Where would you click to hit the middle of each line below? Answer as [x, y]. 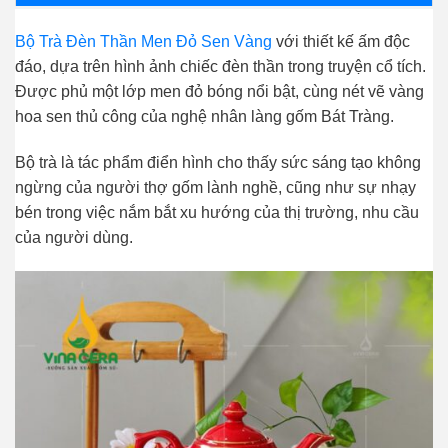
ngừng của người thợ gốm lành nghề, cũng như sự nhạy [215, 188]
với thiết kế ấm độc [341, 42]
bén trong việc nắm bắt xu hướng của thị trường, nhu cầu [217, 213]
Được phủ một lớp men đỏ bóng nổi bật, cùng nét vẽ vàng [219, 92]
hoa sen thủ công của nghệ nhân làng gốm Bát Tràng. [204, 117]
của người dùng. [74, 238]
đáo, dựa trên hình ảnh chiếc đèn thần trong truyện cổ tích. [220, 67]
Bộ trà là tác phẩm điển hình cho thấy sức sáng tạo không [218, 163]
